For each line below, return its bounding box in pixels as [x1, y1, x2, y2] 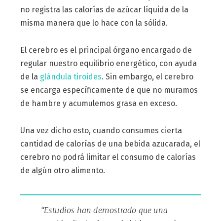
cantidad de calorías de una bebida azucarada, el [20, 139, 200, 148]
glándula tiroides [39, 72, 102, 81]
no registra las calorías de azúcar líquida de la [20, 4, 188, 14]
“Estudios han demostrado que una [40, 205, 168, 215]
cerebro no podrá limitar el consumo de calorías [20, 152, 196, 162]
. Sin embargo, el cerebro [101, 72, 193, 81]
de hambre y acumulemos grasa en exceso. [20, 98, 177, 108]
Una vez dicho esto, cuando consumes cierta [20, 125, 182, 135]
